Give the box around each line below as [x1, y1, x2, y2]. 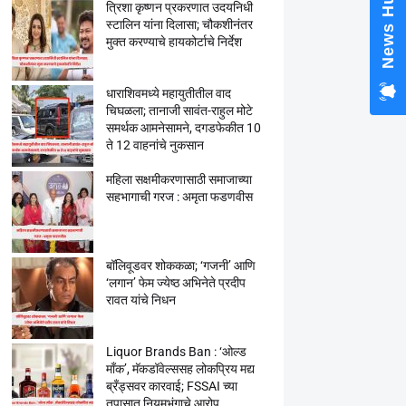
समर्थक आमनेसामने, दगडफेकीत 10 [105, 121, 261, 135]
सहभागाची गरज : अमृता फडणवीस [105, 189, 253, 204]
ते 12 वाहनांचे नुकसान [105, 138, 204, 152]
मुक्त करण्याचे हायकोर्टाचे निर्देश [105, 34, 242, 49]
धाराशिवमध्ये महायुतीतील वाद [105, 86, 231, 101]
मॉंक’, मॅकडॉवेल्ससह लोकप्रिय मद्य [105, 362, 255, 376]
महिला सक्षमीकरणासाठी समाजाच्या [105, 172, 252, 187]
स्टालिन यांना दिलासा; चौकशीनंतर [105, 17, 253, 32]
